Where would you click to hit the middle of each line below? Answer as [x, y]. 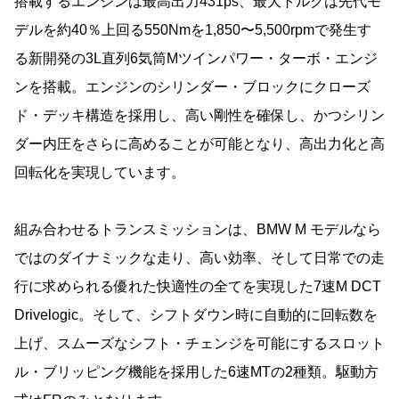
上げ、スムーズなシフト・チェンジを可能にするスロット [199, 344]
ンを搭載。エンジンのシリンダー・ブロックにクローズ [192, 87]
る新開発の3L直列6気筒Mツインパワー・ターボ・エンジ [196, 59]
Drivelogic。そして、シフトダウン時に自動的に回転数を [196, 315]
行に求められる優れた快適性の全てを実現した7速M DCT [198, 287]
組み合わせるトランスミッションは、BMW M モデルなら [198, 230]
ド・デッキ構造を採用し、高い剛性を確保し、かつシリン [199, 116]
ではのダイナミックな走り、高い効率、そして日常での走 [199, 258]
